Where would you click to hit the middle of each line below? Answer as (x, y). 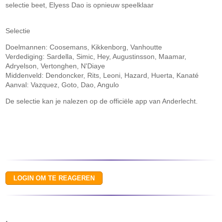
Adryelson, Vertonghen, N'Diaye (55, 66)
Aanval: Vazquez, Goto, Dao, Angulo (62, 85)
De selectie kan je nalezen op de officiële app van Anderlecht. (102, 101)
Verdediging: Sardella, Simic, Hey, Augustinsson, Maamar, (96, 56)
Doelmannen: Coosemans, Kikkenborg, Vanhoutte (84, 47)
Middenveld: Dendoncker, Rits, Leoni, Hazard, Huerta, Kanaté (102, 75)
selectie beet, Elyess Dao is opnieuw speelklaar (80, 5)
